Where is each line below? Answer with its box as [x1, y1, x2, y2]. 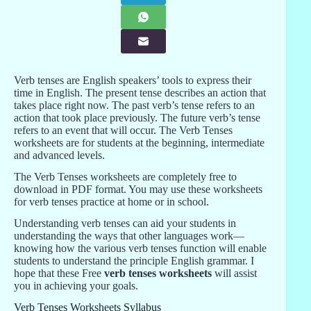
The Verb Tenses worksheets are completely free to [14, 170, 237, 183]
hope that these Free [14, 267, 104, 279]
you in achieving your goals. [14, 279, 138, 292]
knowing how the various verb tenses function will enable [14, 242, 267, 254]
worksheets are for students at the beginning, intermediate [14, 137, 264, 149]
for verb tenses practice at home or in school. [14, 195, 209, 208]
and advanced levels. [14, 149, 105, 162]
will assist [212, 267, 257, 279]
